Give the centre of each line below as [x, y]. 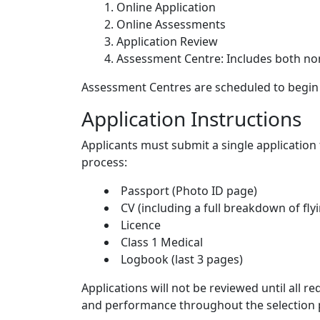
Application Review [167, 42]
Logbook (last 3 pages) [182, 260]
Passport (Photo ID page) [189, 191]
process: [104, 162]
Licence [141, 225]
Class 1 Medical [162, 242]
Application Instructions [191, 119]
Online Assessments [171, 25]
